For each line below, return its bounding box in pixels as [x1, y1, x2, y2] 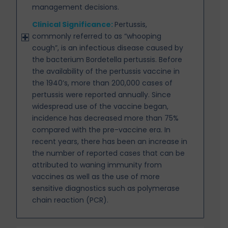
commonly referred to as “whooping [32, 31, 162, 42]
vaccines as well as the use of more [32, 172, 160, 182]
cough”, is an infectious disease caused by [32, 43, 184, 53]
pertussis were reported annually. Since [32, 90, 172, 100]
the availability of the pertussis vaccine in [32, 66, 180, 77]
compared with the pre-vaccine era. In [32, 125, 171, 135]
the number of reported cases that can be [32, 148, 185, 159]
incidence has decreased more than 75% [32, 113, 179, 124]
